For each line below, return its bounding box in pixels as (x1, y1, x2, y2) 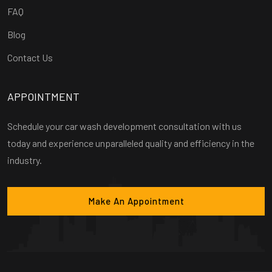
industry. (7, 154, 42, 166)
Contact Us (7, 52, 53, 64)
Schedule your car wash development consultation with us (7, 120, 242, 132)
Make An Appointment (87, 195, 185, 207)
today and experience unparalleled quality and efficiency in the (7, 137, 254, 149)
